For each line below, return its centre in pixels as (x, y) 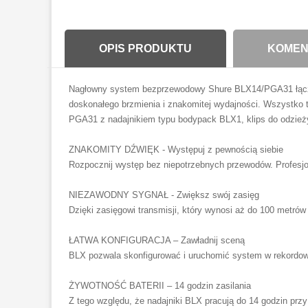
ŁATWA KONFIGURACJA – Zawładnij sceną (157, 240)
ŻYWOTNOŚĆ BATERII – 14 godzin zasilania (160, 286)
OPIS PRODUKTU (145, 48)
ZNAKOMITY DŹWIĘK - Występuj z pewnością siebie (176, 150)
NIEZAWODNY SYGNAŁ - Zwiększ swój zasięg (164, 195)
